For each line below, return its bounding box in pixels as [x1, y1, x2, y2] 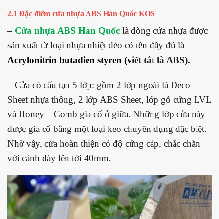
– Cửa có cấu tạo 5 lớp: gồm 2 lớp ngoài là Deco [7, 79, 190, 90]
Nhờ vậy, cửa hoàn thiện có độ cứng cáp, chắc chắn [7, 138, 200, 149]
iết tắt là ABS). [132, 54, 193, 65]
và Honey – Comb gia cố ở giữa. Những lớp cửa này [7, 109, 205, 119]
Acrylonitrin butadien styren [7, 54, 122, 65]
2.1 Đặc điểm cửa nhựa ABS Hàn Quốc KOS [7, 9, 157, 18]
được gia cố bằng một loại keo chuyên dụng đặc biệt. [7, 123, 207, 134]
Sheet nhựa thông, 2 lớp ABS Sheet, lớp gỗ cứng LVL [7, 94, 211, 105]
